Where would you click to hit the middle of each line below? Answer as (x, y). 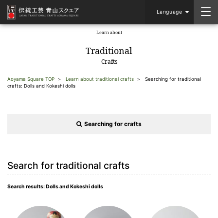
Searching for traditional (173, 79)
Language (169, 12)
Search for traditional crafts (68, 165)
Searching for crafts (113, 124)
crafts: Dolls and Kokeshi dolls (41, 86)
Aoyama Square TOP (31, 79)
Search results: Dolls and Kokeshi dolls (55, 187)
